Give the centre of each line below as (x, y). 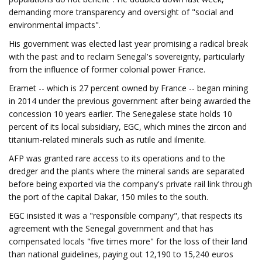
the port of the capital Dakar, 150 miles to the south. (108, 197)
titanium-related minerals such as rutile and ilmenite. (107, 139)
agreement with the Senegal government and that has (111, 228)
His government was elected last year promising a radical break (128, 44)
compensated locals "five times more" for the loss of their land (128, 241)
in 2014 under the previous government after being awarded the (130, 101)
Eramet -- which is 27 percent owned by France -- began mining (128, 88)
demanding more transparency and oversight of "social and (121, 12)
